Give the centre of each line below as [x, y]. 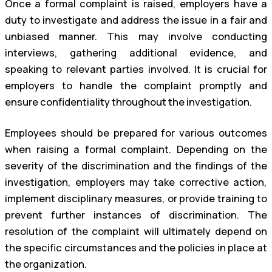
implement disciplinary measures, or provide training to [136, 199]
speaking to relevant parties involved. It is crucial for [136, 69]
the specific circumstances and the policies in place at [136, 248]
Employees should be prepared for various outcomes [136, 133]
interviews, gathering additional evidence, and [136, 53]
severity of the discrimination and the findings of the [136, 166]
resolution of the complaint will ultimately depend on [136, 232]
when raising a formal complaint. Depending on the [136, 150]
